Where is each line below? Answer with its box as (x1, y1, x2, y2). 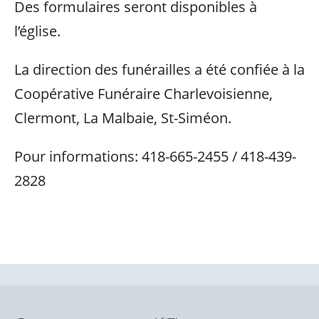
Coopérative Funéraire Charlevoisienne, (14, 84, 273, 103)
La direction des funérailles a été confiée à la (14, 60, 305, 79)
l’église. (14, 21, 61, 41)
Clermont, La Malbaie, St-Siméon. (14, 108, 231, 127)
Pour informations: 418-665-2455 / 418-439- (14, 147, 296, 166)
